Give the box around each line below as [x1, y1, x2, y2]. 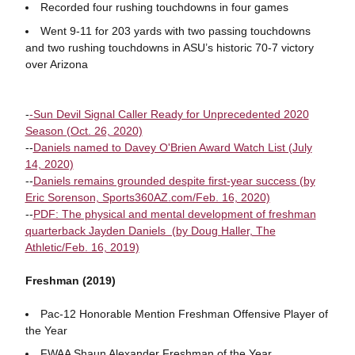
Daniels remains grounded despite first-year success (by [32, 174, 315, 187]
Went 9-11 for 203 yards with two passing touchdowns [40, 24, 311, 37]
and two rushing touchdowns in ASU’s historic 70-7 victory [25, 40, 314, 54]
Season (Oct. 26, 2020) [25, 124, 143, 137]
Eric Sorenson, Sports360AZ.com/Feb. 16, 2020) [25, 190, 270, 204]
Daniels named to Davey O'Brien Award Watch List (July [32, 140, 312, 154]
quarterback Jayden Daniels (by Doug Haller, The [25, 223, 276, 237]
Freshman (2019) [25, 273, 116, 287]
